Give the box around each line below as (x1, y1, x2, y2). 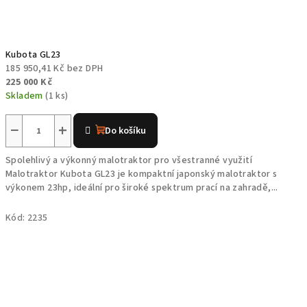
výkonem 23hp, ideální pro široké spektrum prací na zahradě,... (5, 181, 278, 195)
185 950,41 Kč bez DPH (5, 62, 103, 75)
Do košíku (105, 124, 147, 138)
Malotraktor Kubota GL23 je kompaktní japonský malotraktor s (5, 167, 278, 181)
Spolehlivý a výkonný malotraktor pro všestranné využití (5, 153, 252, 167)
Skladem (5, 89, 46, 103)
